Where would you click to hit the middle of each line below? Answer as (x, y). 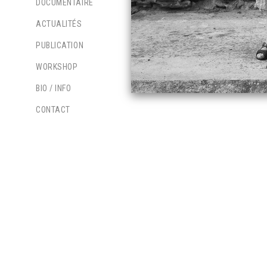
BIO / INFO (54, 88)
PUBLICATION (60, 45)
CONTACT (53, 110)
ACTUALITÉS (59, 24)
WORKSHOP (57, 67)
